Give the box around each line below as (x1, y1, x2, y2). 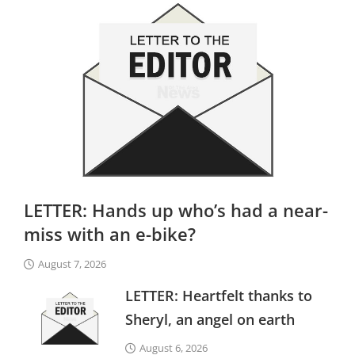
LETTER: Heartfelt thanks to (125, 286, 313, 306)
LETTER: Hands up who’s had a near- (24, 198, 328, 223)
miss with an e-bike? (24, 222, 196, 246)
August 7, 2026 (38, 257, 106, 272)
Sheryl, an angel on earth (125, 310, 296, 330)
